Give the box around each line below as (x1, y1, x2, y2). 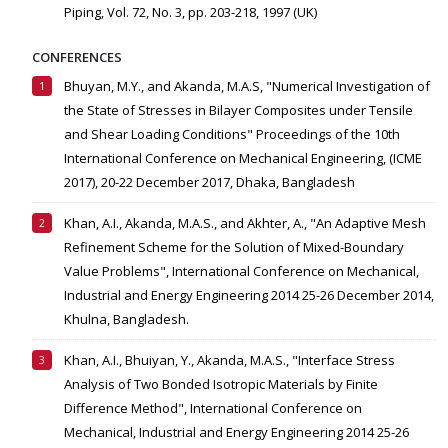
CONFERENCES (32, 48, 122, 67)
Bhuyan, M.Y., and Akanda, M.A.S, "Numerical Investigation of (64, 77, 430, 96)
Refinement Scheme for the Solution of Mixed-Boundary (64, 238, 404, 257)
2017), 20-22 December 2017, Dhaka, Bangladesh (64, 173, 355, 192)
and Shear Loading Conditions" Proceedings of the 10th (64, 125, 400, 144)
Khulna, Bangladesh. (64, 310, 189, 329)
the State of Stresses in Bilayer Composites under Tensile (64, 101, 413, 120)
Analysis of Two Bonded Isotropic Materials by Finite (64, 375, 378, 394)
